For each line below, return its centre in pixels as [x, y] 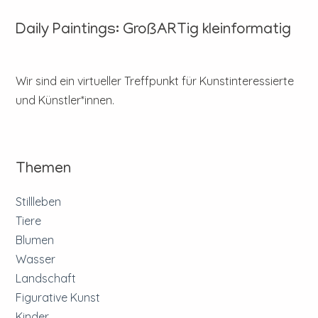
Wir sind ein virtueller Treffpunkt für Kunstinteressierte [155, 81]
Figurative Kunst [58, 298]
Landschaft [46, 279]
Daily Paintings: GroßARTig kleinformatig [154, 30]
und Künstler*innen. [65, 100]
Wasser [36, 259]
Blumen [35, 240]
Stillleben [39, 202]
